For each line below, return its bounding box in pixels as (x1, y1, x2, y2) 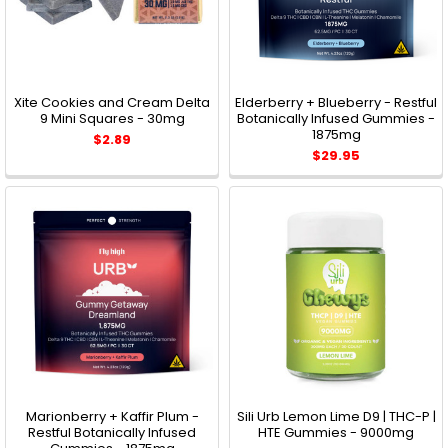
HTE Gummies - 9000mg (258, 423, 414, 443)
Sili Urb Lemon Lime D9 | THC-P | (236, 407, 436, 427)
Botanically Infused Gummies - (237, 109, 435, 129)
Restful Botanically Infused (28, 423, 196, 443)
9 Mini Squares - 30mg (39, 109, 185, 129)
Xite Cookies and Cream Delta (14, 93, 210, 113)
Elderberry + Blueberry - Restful (235, 93, 437, 113)
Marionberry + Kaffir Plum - (25, 407, 199, 427)
